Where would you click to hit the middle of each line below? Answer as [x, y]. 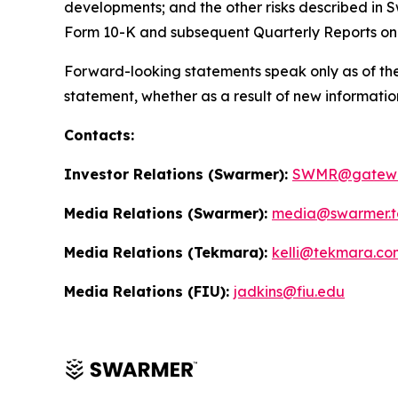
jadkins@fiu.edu [289, 291]
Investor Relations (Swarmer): [178, 174]
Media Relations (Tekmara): [168, 252]
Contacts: [99, 135]
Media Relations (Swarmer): [168, 213]
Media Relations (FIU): [149, 291]
